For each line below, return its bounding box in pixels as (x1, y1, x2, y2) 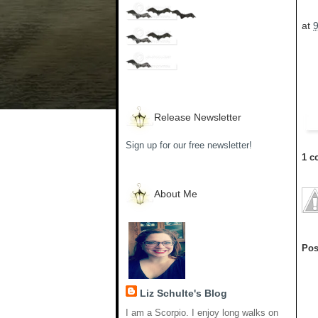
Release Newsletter (154, 111, 241, 123)
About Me (154, 187, 197, 199)
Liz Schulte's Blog (140, 287, 227, 299)
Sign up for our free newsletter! (126, 139, 252, 150)
